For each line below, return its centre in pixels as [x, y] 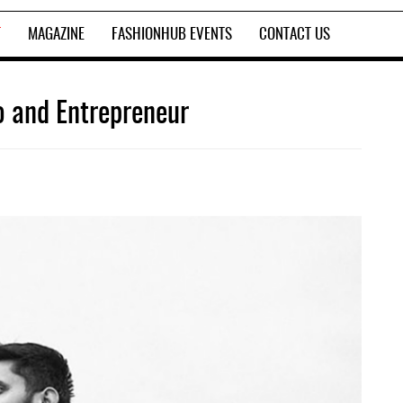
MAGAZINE [56, 34]
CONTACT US [295, 34]
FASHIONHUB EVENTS [172, 34]
